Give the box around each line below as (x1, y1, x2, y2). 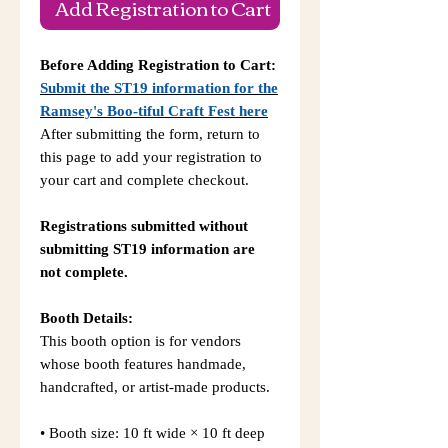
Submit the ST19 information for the (40, 80, 278, 96)
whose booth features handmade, (40, 356, 246, 372)
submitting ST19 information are (40, 241, 255, 257)
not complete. (40, 264, 128, 280)
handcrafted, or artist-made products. (40, 379, 270, 395)
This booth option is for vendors (40, 333, 241, 349)
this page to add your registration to (40, 149, 262, 165)
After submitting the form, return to (40, 126, 260, 142)
